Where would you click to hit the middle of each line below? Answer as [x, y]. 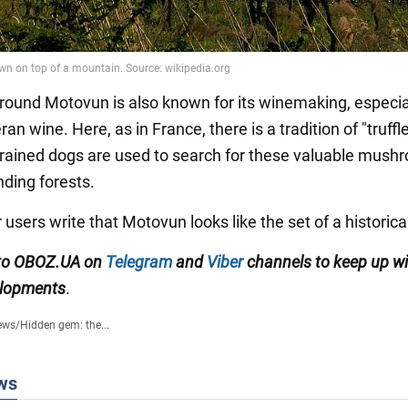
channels [281, 261]
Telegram [139, 261]
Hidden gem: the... [64, 325]
